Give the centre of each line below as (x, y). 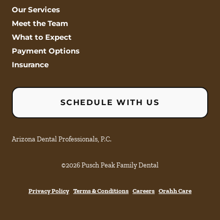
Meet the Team (40, 24)
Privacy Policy (49, 191)
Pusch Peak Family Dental (120, 165)
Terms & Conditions (101, 191)
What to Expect (42, 37)
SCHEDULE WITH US (110, 103)
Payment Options (46, 51)
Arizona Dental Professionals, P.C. (62, 139)
